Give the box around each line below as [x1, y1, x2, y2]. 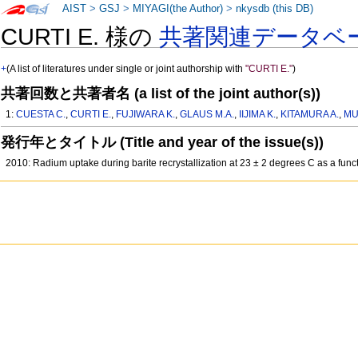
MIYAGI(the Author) [133, 3, 224, 14]
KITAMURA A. [280, 109, 340, 121]
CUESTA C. [16, 109, 66, 121]
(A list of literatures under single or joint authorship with [6, 63, 246, 75]
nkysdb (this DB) [236, 3, 314, 14]
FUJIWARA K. [116, 109, 176, 121]
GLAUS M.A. [180, 109, 235, 121]
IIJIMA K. [239, 109, 276, 121]
